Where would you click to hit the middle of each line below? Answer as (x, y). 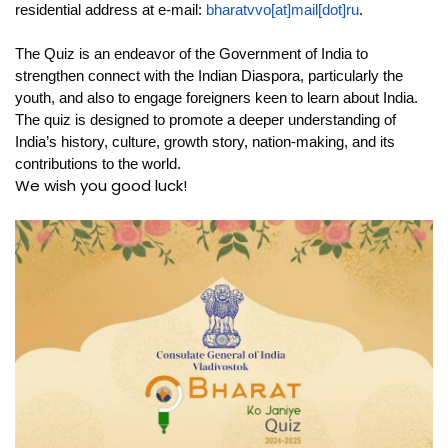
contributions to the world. (98, 164)
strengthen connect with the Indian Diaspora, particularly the (209, 76)
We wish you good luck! (101, 186)
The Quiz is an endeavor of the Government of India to (191, 54)
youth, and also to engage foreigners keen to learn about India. (216, 98)
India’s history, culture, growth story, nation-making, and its (205, 142)
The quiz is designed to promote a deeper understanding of (205, 120)
